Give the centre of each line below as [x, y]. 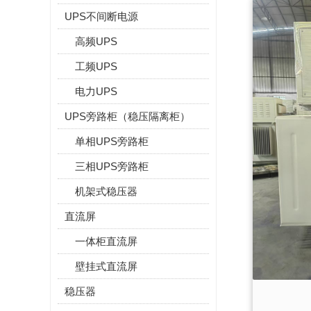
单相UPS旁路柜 [112, 141]
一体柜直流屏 [106, 241]
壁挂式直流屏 [106, 266]
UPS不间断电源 [101, 16]
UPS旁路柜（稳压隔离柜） [127, 116]
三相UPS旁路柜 [112, 166]
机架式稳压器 [106, 191]
